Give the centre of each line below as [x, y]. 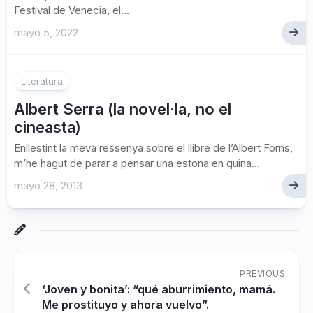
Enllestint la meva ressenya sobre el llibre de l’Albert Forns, [153, 148]
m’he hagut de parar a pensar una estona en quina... [137, 163]
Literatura [42, 81]
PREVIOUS [262, 274]
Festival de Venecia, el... [72, 10]
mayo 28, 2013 [48, 185]
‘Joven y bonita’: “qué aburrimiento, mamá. [159, 289]
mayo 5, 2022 [46, 32]
